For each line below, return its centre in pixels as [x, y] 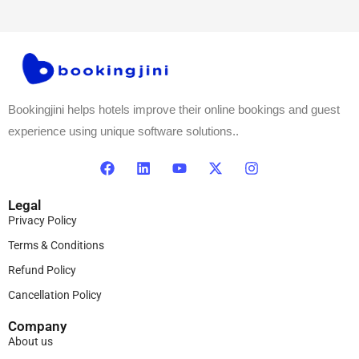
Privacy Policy [42, 220]
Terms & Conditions [56, 245]
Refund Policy [42, 270]
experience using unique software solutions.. [123, 131]
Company [37, 326]
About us [30, 341]
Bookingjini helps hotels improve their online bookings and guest [174, 109]
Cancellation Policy [55, 294]
